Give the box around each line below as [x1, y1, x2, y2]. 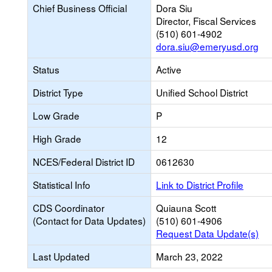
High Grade [33, 132, 81, 145]
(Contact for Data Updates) [33, 214, 146, 227]
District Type [33, 86, 83, 99]
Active [156, 63, 182, 76]
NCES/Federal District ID [33, 155, 135, 168]
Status [33, 63, 59, 76]
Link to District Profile [156, 178, 243, 191]
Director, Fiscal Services [156, 14, 256, 27]
